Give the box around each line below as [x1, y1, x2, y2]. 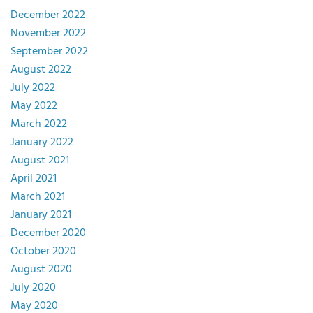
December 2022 [10, 6, 85, 24]
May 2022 [10, 96, 57, 115]
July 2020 [10, 278, 56, 297]
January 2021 [10, 205, 71, 224]
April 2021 [10, 169, 57, 188]
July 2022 [10, 78, 55, 97]
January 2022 [10, 133, 73, 152]
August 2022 [10, 60, 71, 79]
